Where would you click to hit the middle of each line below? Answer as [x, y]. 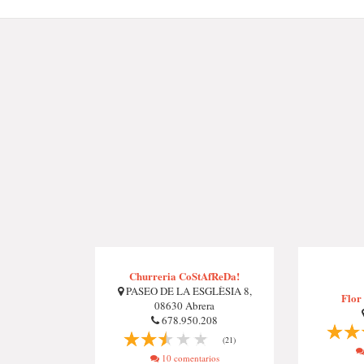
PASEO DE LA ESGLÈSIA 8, [187, 291]
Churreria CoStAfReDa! [184, 276]
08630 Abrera [184, 305]
